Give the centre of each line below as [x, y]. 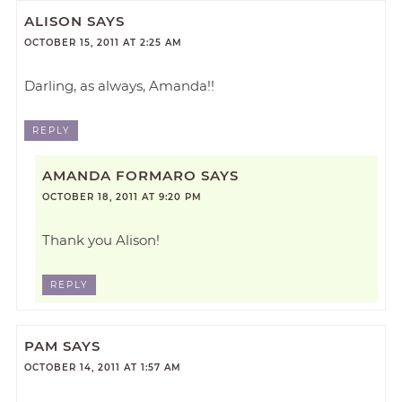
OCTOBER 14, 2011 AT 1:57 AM [103, 368]
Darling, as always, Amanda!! [120, 85]
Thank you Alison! [101, 240]
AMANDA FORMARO [119, 175]
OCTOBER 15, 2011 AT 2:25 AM [104, 42]
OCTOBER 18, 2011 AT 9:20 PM [122, 197]
